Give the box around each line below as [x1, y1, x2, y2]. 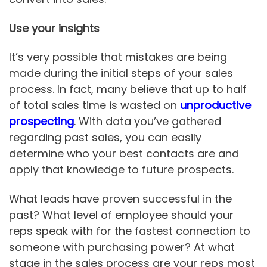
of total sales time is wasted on [9, 98, 180, 113]
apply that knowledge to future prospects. [9, 162, 234, 178]
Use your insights [9, 20, 100, 36]
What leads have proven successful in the [9, 191, 232, 206]
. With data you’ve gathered [74, 114, 221, 129]
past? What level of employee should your [9, 207, 234, 222]
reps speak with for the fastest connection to [9, 223, 250, 238]
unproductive [180, 98, 251, 113]
